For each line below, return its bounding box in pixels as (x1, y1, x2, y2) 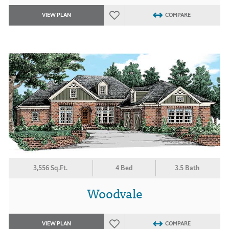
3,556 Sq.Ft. (33, 164, 68, 172)
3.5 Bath (175, 164, 200, 172)
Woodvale (87, 182, 142, 203)
